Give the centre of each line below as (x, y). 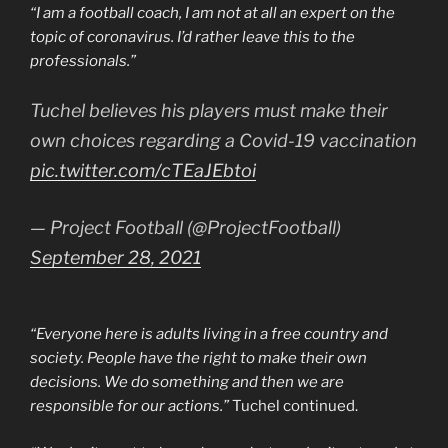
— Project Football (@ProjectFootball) (185, 227)
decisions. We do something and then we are (187, 382)
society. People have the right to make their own (198, 358)
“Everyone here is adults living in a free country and (209, 334)
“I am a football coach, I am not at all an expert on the (212, 13)
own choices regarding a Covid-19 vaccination (223, 140)
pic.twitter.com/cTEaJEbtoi (143, 170)
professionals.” (83, 61)
